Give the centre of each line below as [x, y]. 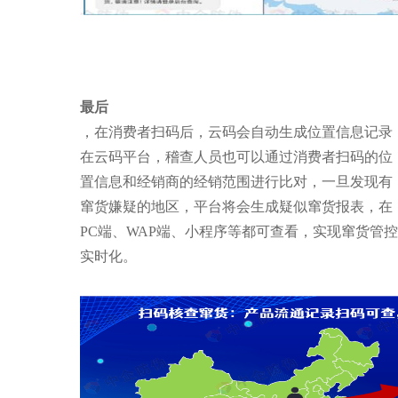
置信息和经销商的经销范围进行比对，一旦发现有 [236, 182]
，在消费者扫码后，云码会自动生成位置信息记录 [236, 132]
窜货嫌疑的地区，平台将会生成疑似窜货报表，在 [236, 207]
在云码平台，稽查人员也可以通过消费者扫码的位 [236, 157]
